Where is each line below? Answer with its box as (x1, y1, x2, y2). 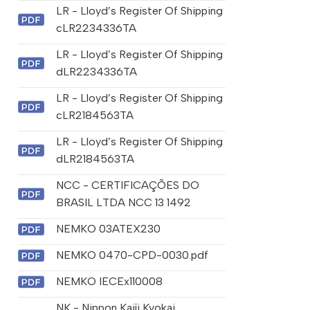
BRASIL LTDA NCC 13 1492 (55, 196, 191, 210)
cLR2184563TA (55, 109, 134, 122)
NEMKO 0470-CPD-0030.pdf (55, 248, 208, 262)
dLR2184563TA (55, 152, 134, 166)
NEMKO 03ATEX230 (55, 222, 161, 236)
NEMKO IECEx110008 (55, 275, 163, 289)
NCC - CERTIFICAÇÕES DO (55, 179, 199, 192)
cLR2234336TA (55, 21, 136, 35)
